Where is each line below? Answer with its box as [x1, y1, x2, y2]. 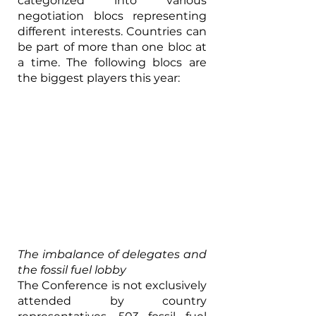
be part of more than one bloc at [18, 39, 207, 54]
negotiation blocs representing [18, 8, 207, 23]
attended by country [18, 294, 207, 308]
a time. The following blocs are [18, 55, 207, 69]
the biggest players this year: [18, 71, 180, 85]
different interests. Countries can [18, 24, 207, 38]
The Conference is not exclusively [18, 279, 207, 293]
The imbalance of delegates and [18, 248, 207, 262]
